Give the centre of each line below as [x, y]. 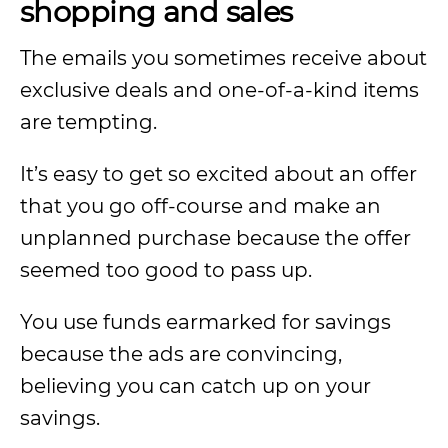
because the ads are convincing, [181, 354]
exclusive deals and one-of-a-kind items [219, 90]
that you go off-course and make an [200, 206]
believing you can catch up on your [195, 386]
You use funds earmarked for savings [205, 322]
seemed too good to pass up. [166, 270]
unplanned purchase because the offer [215, 238]
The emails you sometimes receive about [223, 58]
